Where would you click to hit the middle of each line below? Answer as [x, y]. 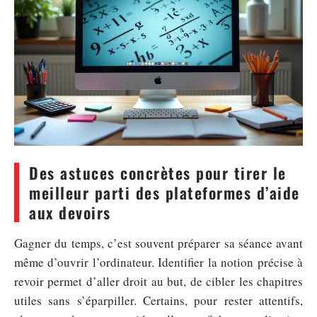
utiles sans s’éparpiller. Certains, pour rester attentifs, [158, 300]
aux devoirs [70, 212]
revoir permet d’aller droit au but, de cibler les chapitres [158, 281]
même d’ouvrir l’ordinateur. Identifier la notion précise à [158, 262]
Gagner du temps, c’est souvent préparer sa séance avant [158, 243]
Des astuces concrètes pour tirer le [158, 172]
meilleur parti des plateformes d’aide [165, 192]
